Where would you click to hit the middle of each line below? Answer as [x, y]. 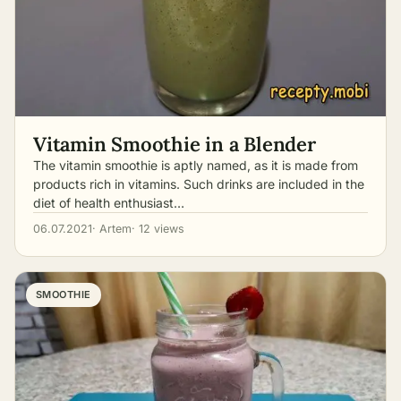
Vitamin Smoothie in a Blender [175, 144]
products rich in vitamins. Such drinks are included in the [199, 184]
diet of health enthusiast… [109, 203]
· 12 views [158, 229]
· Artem [112, 229]
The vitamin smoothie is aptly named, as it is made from [196, 165]
